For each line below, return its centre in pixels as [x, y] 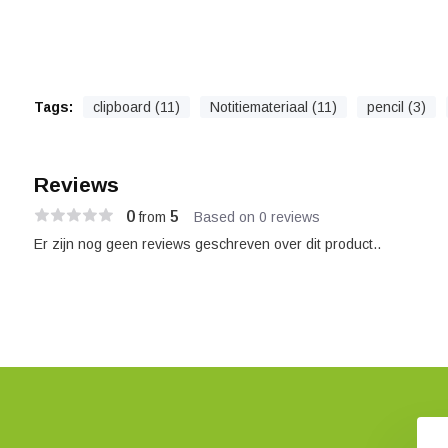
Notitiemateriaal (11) [273, 107]
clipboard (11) [136, 107]
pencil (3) [396, 107]
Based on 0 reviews [256, 216]
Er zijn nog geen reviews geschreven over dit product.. [207, 244]
